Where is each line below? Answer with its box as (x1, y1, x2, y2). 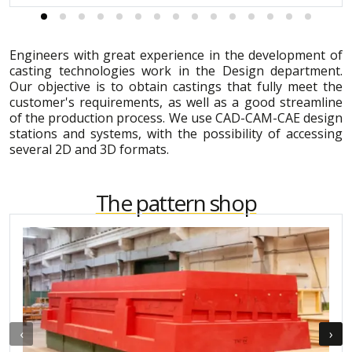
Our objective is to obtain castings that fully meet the (9, 77, 343, 95)
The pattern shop (95, 187, 257, 218)
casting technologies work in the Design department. (9, 61, 343, 79)
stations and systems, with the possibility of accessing (9, 124, 343, 142)
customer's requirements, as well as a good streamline (9, 93, 343, 111)
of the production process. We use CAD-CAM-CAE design (9, 108, 343, 126)
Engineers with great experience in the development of (9, 46, 343, 64)
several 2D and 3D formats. (9, 140, 169, 158)
